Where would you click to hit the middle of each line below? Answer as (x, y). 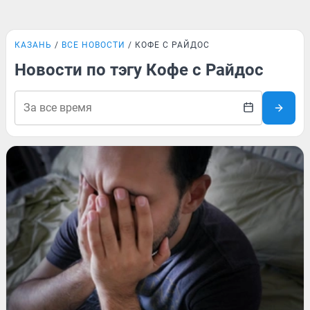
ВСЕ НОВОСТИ (93, 45)
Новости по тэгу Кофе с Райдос (139, 70)
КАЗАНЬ (33, 45)
